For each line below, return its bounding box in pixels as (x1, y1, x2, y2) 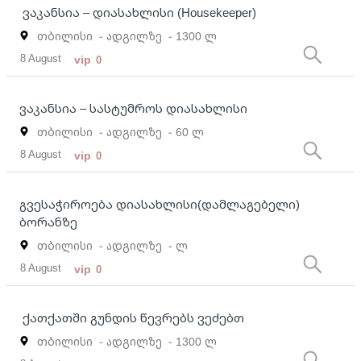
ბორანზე (19, 213, 77, 230)
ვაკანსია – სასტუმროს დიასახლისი (19, 99, 247, 116)
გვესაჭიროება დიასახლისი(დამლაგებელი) (19, 195, 300, 212)
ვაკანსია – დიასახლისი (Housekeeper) (19, 3, 256, 20)
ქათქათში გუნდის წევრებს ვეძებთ (19, 309, 244, 326)
